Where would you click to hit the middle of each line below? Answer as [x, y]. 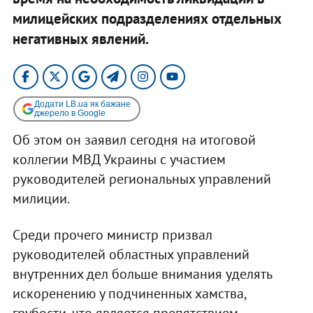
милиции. [41, 198]
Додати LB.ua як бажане [82, 104]
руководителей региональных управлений [141, 179]
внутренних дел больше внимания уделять [142, 274]
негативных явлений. [80, 38]
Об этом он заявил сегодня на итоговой [134, 139]
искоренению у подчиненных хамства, [129, 293]
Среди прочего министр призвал [112, 234]
